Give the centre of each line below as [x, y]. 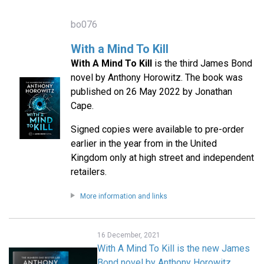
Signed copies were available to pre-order [157, 130]
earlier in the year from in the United [143, 144]
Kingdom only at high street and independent [162, 158]
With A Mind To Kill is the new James [174, 249]
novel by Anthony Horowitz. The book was [156, 78]
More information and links [123, 197]
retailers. [88, 172]
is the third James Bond [202, 64]
